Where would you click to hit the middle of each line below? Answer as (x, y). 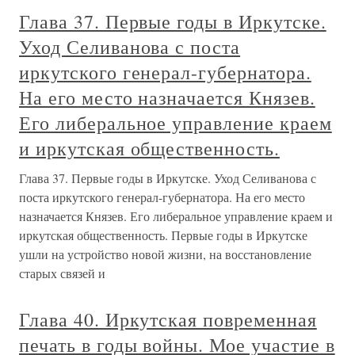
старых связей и (62, 273)
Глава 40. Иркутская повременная (168, 320)
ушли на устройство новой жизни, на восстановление (165, 254)
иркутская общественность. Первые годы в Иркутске (163, 235)
